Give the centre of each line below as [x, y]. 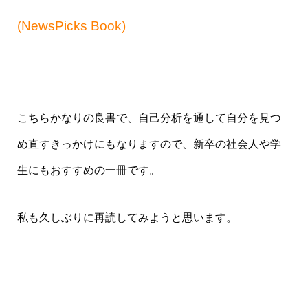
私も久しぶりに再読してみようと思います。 [127, 217]
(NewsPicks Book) [71, 25]
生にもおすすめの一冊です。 [88, 170]
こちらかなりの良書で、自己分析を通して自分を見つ [149, 118]
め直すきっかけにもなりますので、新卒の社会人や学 [149, 144]
